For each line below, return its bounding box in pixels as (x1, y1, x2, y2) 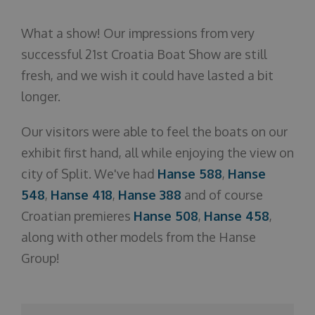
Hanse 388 (118, 187, 181, 202)
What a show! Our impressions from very (21, 25, 255, 41)
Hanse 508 (134, 208, 198, 224)
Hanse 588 (157, 166, 222, 181)
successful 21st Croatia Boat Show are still (21, 46, 267, 62)
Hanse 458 (204, 208, 269, 224)
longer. (21, 89, 60, 104)
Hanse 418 (51, 187, 112, 202)
